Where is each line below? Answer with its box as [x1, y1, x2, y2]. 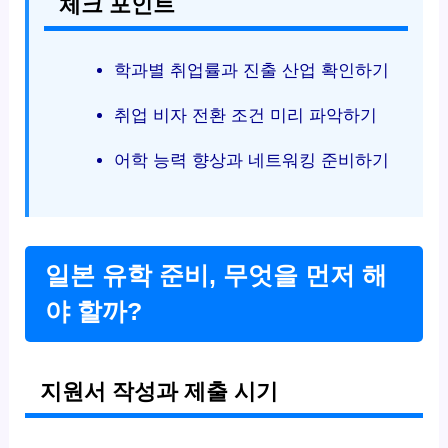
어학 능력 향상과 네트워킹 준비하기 [113, 150, 389, 170]
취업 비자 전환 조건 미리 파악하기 [113, 105, 377, 125]
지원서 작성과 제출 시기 [40, 380, 279, 405]
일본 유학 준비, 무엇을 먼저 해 [45, 262, 388, 290]
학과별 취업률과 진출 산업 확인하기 [113, 60, 389, 80]
